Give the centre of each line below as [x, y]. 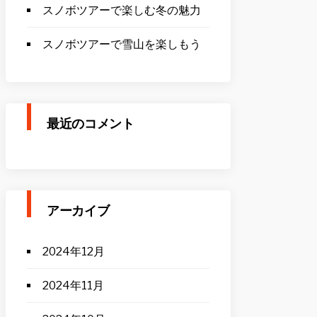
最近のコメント [91, 123]
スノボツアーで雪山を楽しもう [122, 44]
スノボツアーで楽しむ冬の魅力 [122, 10]
